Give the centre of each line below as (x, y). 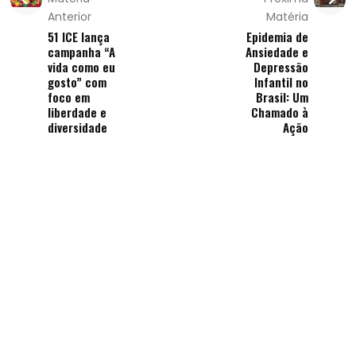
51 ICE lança (79, 37)
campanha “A (82, 52)
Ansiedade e (277, 52)
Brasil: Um (282, 97)
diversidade (78, 127)
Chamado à (279, 112)
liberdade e (77, 112)
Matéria (287, 17)
